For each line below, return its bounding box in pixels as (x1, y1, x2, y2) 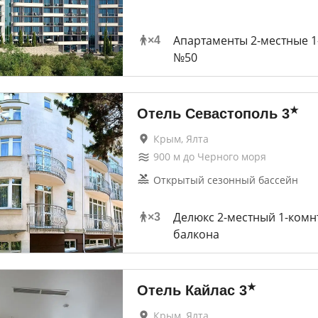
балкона (172, 226, 219, 242)
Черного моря (197, 150, 266, 163)
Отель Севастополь (136, 106, 278, 121)
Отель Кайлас (136, 283, 235, 298)
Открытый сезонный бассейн (153, 173, 298, 187)
